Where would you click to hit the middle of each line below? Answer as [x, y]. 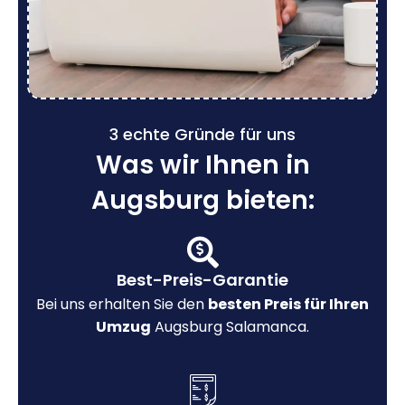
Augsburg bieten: [202, 200]
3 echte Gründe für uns [202, 134]
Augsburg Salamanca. [230, 326]
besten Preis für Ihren [288, 304]
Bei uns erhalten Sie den [122, 304]
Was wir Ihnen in [202, 165]
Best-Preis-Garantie [202, 279]
